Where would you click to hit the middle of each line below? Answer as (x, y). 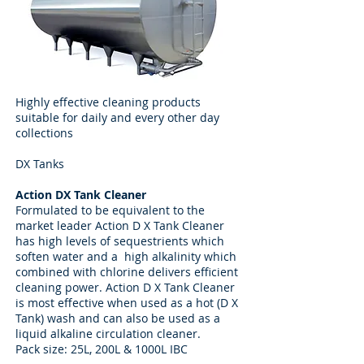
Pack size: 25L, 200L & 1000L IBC (102, 349)
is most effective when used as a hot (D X (127, 303)
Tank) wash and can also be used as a (118, 318)
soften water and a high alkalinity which (126, 256)
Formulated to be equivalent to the (110, 210)
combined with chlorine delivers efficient (127, 272)
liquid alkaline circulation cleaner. (108, 334)
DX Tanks (40, 164)
